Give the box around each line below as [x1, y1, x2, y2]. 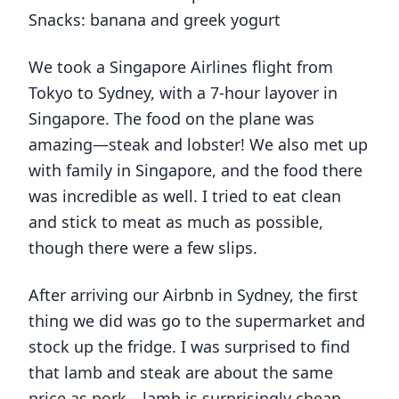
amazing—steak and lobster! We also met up [28, 134, 368, 156]
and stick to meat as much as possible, [28, 211, 323, 233]
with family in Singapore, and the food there [28, 159, 362, 182]
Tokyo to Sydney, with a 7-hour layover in [28, 82, 338, 104]
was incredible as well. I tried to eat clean [28, 185, 341, 208]
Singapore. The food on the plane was [28, 108, 314, 130]
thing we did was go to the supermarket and [28, 310, 365, 332]
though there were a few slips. [28, 237, 257, 259]
